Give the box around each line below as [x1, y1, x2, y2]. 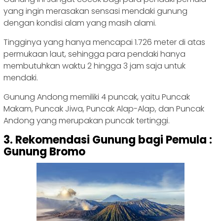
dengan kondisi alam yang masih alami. [3, 17, 156, 29]
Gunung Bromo [3, 144, 85, 160]
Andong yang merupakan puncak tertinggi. [3, 115, 170, 127]
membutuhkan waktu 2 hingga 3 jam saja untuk [3, 60, 185, 72]
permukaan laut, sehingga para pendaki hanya [3, 48, 185, 60]
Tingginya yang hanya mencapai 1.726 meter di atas [3, 37, 205, 48]
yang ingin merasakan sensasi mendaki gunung [3, 5, 187, 17]
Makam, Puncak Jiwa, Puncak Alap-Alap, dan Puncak [3, 103, 204, 115]
